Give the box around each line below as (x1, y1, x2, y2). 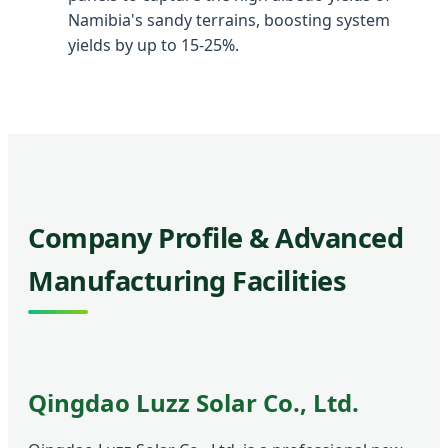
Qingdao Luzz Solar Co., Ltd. (28, 386, 359, 420)
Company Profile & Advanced (28, 219, 403, 257)
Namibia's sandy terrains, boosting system (68, 8, 390, 31)
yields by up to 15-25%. (68, 33, 239, 56)
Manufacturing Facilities (28, 262, 346, 300)
